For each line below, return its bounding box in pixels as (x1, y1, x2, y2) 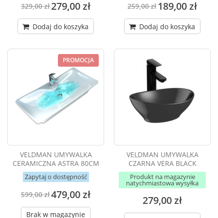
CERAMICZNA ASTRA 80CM (12, 159, 99, 168)
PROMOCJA (63, 56, 94, 65)
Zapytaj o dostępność (24, 172, 87, 182)
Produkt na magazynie (129, 172, 195, 182)
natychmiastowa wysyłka (126, 179, 199, 188)
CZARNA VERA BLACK (128, 159, 197, 168)
